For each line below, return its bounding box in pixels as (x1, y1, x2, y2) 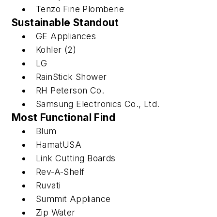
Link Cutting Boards (36, 153, 116, 164)
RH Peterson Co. (36, 85, 104, 96)
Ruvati (36, 180, 61, 191)
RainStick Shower (36, 72, 107, 82)
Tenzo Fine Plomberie (36, 4, 127, 15)
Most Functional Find (12, 111, 115, 124)
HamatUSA (36, 139, 82, 150)
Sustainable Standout (12, 16, 119, 29)
